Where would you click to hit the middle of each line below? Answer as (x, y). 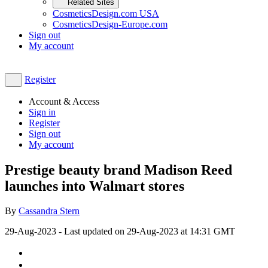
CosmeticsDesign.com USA (106, 14)
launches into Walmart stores (95, 186)
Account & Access (64, 101)
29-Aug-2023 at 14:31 (169, 232)
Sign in (42, 112)
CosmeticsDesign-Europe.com (110, 25)
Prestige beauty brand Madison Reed (118, 170)
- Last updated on (92, 232)
